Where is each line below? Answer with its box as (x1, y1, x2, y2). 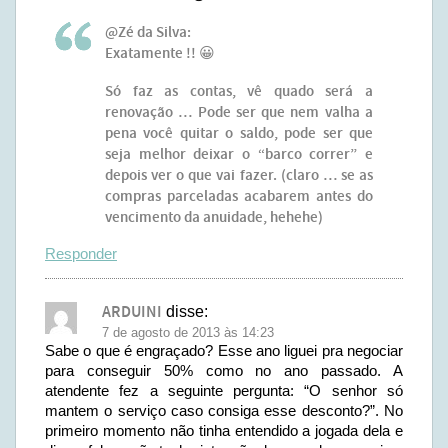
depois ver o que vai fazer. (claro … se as (105, 166, 373, 186)
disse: (166, 303, 208, 320)
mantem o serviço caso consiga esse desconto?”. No (45, 402, 403, 419)
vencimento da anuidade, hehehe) (105, 208, 323, 228)
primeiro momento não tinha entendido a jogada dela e (45, 422, 403, 439)
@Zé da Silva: (105, 23, 191, 43)
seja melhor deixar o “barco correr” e (105, 145, 373, 165)
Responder (45, 245, 117, 262)
